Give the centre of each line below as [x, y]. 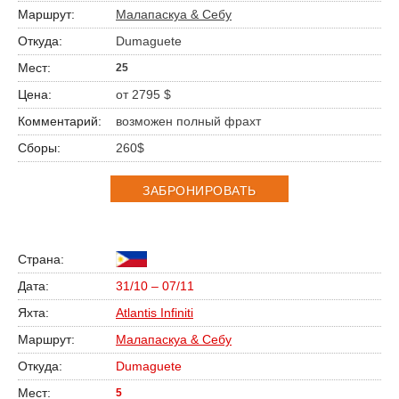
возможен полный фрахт [188, 122]
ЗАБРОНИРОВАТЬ [199, 190]
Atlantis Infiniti [155, 313]
